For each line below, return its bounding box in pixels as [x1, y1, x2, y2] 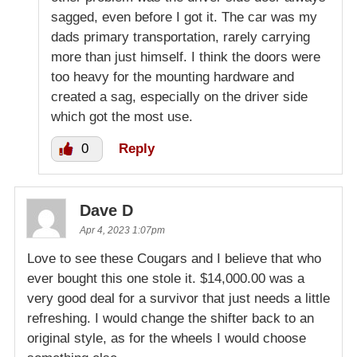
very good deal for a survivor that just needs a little [27, 290, 330, 306]
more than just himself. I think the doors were [51, 49, 320, 65]
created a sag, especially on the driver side [51, 88, 308, 104]
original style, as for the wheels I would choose [27, 330, 306, 346]
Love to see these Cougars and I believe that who [27, 250, 321, 266]
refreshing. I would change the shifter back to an [27, 310, 314, 326]
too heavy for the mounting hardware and [51, 69, 294, 84]
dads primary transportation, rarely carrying [51, 29, 310, 45]
